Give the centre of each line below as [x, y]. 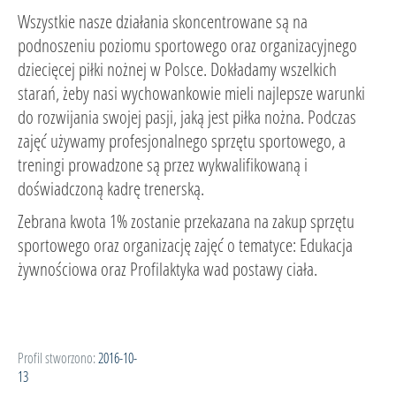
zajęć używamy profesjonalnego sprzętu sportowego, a [182, 141]
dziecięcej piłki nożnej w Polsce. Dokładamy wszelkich [177, 69]
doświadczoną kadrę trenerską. [111, 188]
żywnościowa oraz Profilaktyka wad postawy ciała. [168, 269]
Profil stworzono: [57, 358]
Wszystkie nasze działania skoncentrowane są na [163, 21]
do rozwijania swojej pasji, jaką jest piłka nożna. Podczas [187, 117]
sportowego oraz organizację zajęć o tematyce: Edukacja [185, 245]
